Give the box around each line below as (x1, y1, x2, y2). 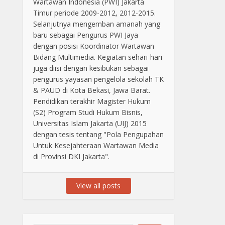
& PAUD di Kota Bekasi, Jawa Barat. (33, 85, 150, 95)
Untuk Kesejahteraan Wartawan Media (33, 141, 159, 150)
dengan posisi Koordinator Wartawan (33, 41, 154, 51)
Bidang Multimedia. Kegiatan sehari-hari (33, 52, 162, 62)
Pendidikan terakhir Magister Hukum (33, 96, 151, 106)
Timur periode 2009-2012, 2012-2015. (33, 8, 156, 18)
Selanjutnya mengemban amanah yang (33, 19, 160, 29)
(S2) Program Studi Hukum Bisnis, (33, 107, 143, 117)
